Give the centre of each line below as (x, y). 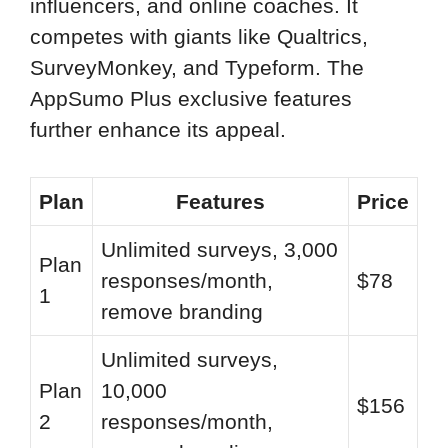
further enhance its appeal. (158, 130)
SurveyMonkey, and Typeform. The (197, 68)
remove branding (182, 311)
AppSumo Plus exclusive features (191, 99)
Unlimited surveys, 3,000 (219, 249)
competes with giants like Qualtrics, (199, 37)
